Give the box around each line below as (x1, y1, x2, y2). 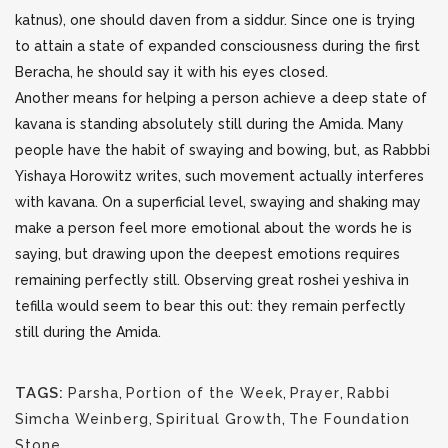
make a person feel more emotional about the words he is (15, 220, 412, 236)
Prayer (290, 385, 340, 401)
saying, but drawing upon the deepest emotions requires (15, 246, 400, 262)
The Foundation (289, 411, 410, 427)
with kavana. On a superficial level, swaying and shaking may (15, 194, 421, 210)
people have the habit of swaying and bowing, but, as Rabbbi (15, 142, 430, 158)
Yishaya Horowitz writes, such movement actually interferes (15, 168, 424, 184)
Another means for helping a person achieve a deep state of (15, 90, 427, 106)
